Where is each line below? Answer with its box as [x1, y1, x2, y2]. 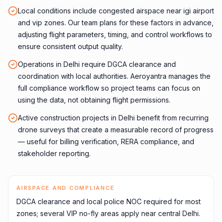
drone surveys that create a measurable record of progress [18, 125, 214, 134]
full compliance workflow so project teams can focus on [18, 84, 200, 92]
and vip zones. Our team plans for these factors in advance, [18, 18, 214, 27]
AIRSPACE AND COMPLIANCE [16, 184, 115, 191]
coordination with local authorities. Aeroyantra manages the [18, 72, 211, 80]
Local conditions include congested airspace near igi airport [18, 6, 214, 15]
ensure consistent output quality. [18, 42, 123, 51]
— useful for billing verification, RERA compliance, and [18, 137, 194, 146]
